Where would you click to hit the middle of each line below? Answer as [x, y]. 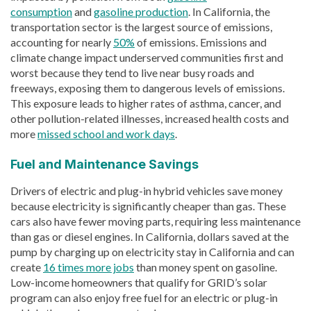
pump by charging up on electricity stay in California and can [152, 251]
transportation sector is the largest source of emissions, [141, 26]
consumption [41, 11]
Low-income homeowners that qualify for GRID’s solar [139, 282]
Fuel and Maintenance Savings [104, 164]
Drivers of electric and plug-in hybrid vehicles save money [146, 190]
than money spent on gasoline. [205, 267]
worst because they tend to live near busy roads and [132, 72]
